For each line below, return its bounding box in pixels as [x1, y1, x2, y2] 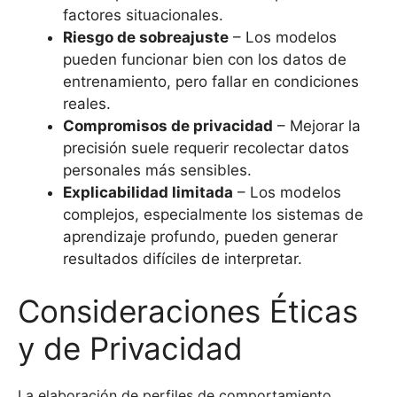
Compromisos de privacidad [63, 116, 273, 135]
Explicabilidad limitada [63, 183, 233, 201]
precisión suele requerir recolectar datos [63, 138, 349, 157]
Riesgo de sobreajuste [63, 27, 229, 46]
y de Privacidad [18, 330, 243, 368]
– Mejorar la [273, 116, 361, 135]
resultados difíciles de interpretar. [63, 249, 302, 268]
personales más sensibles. [63, 160, 252, 179]
